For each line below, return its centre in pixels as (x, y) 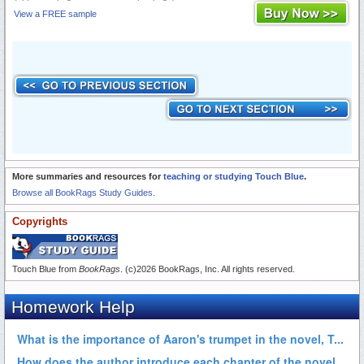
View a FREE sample (55, 14)
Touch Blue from (45, 269)
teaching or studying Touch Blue (234, 177)
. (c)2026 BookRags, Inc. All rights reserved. (208, 269)
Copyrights (40, 222)
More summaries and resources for (88, 177)
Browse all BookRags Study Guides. (84, 193)
